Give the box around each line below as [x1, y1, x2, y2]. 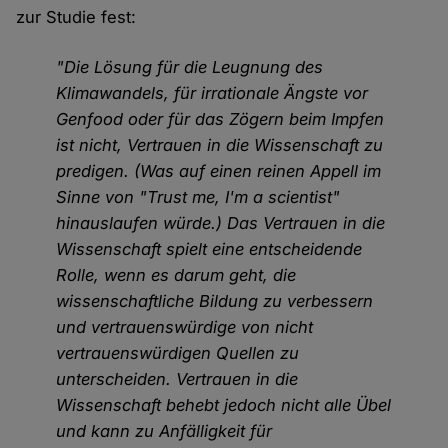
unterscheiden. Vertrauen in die [56, 369, 299, 390]
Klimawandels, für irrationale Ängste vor [56, 83, 369, 104]
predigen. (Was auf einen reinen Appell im [56, 161, 382, 182]
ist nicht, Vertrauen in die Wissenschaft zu [56, 135, 384, 156]
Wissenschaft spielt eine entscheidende [56, 239, 363, 260]
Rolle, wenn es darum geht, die [56, 265, 297, 286]
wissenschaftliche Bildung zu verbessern [56, 291, 374, 312]
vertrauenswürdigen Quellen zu [56, 343, 300, 364]
